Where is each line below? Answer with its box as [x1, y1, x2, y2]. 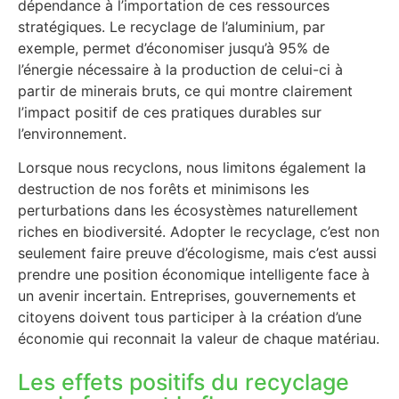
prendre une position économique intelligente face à [18, 265, 370, 284]
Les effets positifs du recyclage [18, 368, 349, 395]
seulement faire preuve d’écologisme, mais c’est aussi [18, 244, 377, 263]
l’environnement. [18, 124, 126, 142]
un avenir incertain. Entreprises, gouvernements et [18, 287, 356, 305]
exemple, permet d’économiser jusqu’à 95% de [18, 38, 330, 57]
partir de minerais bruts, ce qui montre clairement [18, 81, 353, 100]
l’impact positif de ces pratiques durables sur [18, 102, 322, 121]
